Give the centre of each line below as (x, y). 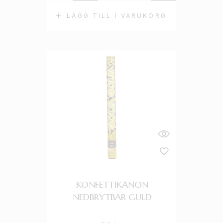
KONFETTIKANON (112, 184)
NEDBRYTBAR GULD (112, 197)
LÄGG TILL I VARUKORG (117, 16)
